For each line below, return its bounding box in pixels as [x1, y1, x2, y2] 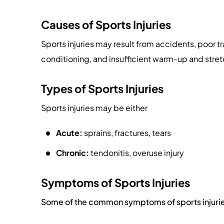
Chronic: [56, 147, 89, 158]
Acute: [56, 127, 82, 138]
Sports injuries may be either [41, 102, 147, 113]
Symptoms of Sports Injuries [41, 175, 190, 189]
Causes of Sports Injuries [41, 17, 171, 31]
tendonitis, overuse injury [89, 147, 184, 158]
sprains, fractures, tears [82, 127, 171, 138]
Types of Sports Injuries [41, 81, 163, 95]
